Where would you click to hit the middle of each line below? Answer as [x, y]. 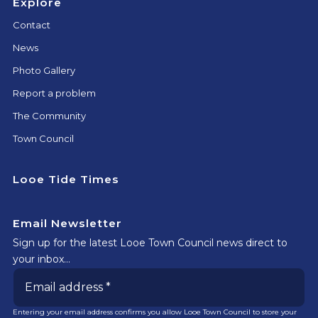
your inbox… [41, 259]
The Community [49, 115]
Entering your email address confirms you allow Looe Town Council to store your [154, 312]
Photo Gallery [44, 70]
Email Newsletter [67, 223]
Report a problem [54, 93]
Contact [31, 24]
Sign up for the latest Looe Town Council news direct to [150, 242]
